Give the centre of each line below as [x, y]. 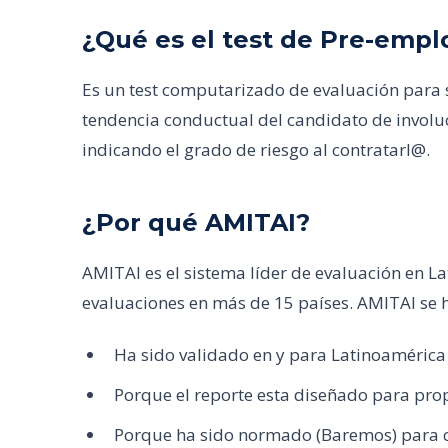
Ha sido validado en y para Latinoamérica [280, 354]
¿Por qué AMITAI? [196, 222]
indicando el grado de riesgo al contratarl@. [256, 149]
